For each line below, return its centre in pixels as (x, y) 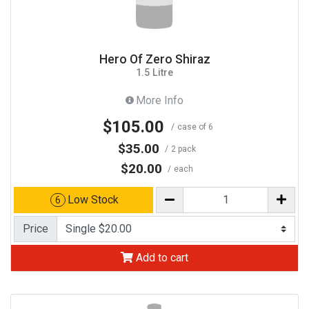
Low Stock (93, 199)
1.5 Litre (154, 72)
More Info (160, 100)
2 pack (184, 149)
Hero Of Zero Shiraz (154, 59)
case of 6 (195, 127)
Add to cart (161, 257)
